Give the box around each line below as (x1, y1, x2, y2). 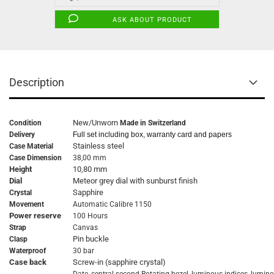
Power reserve (9, 211, 61, 220)
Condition (9, 119, 43, 127)
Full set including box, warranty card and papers (69, 130, 232, 139)
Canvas (69, 223, 98, 232)
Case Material (9, 142, 53, 150)
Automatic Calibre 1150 (69, 200, 152, 209)
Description (9, 76, 64, 89)
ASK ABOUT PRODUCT (112, 16, 192, 24)
